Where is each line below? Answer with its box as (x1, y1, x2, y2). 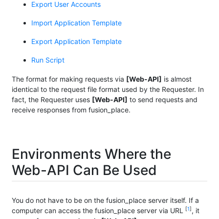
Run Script (31, 55, 65, 64)
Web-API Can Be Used (12, 162, 157, 179)
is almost (162, 75, 192, 84)
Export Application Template (31, 37, 122, 45)
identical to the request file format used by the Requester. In (12, 85, 204, 94)
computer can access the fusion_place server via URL (12, 206, 185, 215)
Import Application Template (31, 18, 122, 27)
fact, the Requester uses (12, 95, 92, 104)
